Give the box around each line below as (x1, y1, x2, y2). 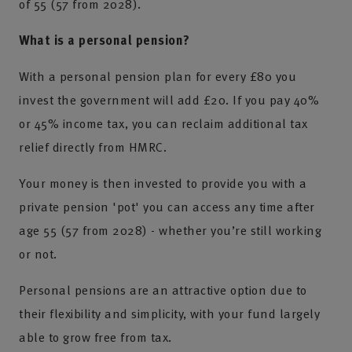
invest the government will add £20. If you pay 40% (19, 90, 319, 109)
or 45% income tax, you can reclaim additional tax (19, 114, 308, 133)
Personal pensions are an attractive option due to (19, 280, 307, 299)
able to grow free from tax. (19, 328, 175, 346)
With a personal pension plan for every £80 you (19, 67, 296, 86)
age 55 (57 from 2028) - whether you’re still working (19, 221, 321, 240)
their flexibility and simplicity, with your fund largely (19, 304, 320, 323)
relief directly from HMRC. (19, 137, 167, 156)
